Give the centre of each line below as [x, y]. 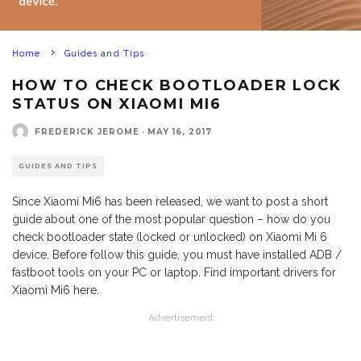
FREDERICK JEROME [87, 131]
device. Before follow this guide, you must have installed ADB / [177, 255]
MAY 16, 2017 [180, 131]
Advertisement [180, 317]
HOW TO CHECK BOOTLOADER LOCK [177, 85]
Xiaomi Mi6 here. [56, 290]
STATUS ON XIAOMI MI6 [117, 104]
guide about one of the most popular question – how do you [171, 219]
